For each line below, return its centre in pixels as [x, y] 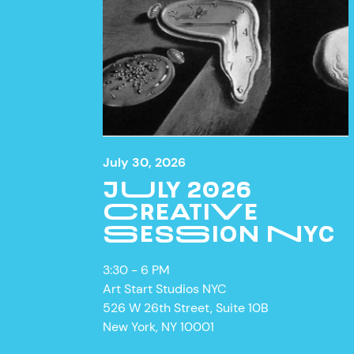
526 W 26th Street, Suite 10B [186, 307]
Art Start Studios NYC [165, 288]
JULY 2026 [177, 188]
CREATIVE [181, 211]
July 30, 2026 [145, 162]
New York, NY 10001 [159, 326]
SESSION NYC [219, 233]
